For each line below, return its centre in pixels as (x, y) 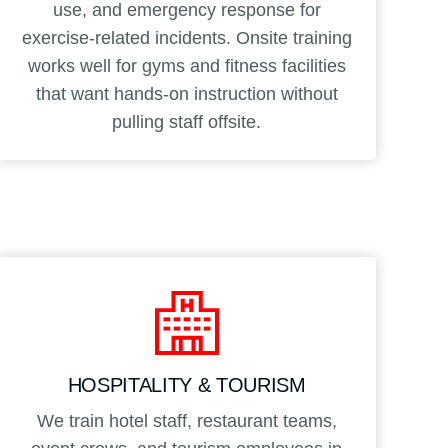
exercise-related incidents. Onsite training (186, 37)
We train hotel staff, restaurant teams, (186, 420)
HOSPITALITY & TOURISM (186, 384)
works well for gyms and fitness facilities (186, 65)
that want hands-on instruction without (186, 93)
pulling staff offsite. (187, 121)
